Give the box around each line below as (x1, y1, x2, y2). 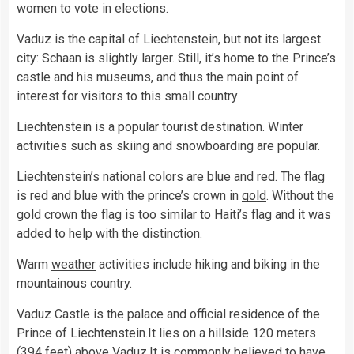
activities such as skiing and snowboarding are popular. (17, 137, 320, 153)
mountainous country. (17, 275, 132, 291)
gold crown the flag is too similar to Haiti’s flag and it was (17, 206, 331, 222)
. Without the (266, 187, 334, 203)
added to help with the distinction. (17, 225, 202, 241)
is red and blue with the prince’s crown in (17, 187, 242, 203)
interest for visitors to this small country (17, 88, 238, 104)
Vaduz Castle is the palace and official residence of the (17, 306, 320, 322)
